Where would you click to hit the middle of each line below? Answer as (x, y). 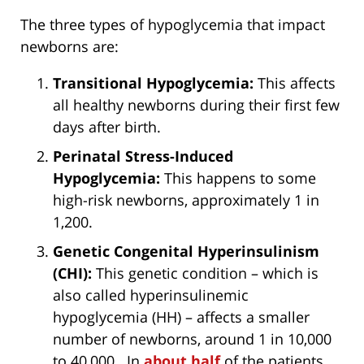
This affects (295, 82)
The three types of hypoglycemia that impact (173, 24)
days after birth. (107, 126)
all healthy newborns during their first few (196, 104)
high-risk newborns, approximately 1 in (186, 199)
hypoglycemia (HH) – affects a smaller (181, 316)
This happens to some (238, 178)
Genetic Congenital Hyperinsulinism (186, 251)
